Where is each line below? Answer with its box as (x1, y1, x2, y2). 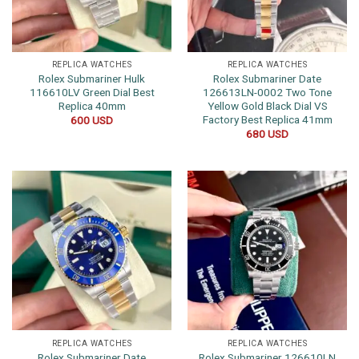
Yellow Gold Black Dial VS (207, 99, 328, 113)
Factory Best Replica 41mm (202, 113, 333, 127)
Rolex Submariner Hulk (38, 72, 145, 86)
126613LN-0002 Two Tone (203, 86, 332, 99)
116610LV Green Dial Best (29, 86, 155, 99)
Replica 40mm (58, 99, 126, 113)
